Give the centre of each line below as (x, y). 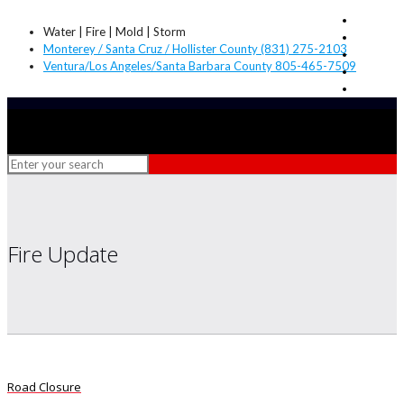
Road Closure (44, 387)
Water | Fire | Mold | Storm (115, 32)
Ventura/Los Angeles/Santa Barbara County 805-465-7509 (200, 66)
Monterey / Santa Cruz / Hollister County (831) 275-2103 (195, 49)
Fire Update (63, 254)
